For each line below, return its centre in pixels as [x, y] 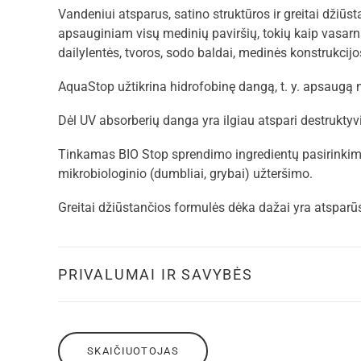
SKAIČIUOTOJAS [133, 351]
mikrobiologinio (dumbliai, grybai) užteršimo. [185, 174]
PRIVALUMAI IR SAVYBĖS [156, 274]
